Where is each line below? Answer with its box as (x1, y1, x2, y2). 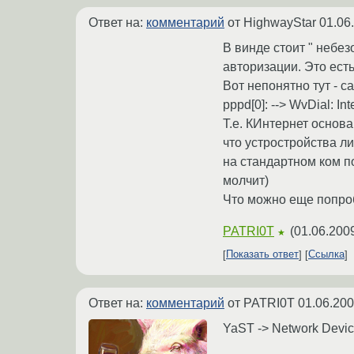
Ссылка (308, 248, 345, 261)
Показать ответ (226, 248, 299, 261)
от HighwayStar (224, 15, 319, 29)
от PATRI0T (224, 296, 298, 310)
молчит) (223, 173, 269, 187)
